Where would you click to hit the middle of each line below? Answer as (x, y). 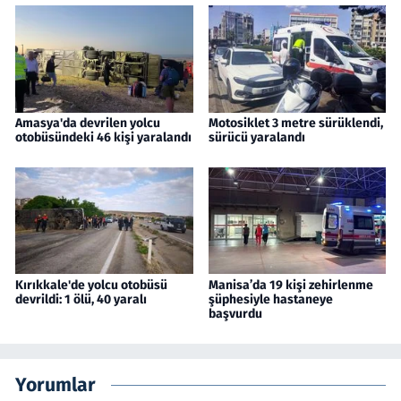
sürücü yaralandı (256, 137)
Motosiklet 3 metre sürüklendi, (295, 123)
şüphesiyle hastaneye (270, 299)
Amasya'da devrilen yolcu (88, 123)
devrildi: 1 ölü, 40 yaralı (81, 299)
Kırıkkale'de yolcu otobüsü (91, 285)
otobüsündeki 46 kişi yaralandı (103, 137)
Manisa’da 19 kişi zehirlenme (290, 285)
